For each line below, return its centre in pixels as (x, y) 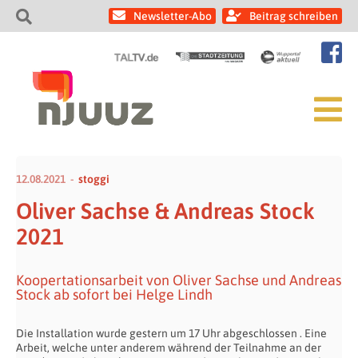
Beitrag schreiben (294, 16)
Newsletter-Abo (173, 16)
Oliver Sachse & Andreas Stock (165, 211)
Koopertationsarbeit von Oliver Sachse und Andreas (179, 280)
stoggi (94, 179)
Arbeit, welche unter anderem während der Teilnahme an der (169, 348)
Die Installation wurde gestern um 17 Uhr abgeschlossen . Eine (171, 333)
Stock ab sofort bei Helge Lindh (114, 294)
